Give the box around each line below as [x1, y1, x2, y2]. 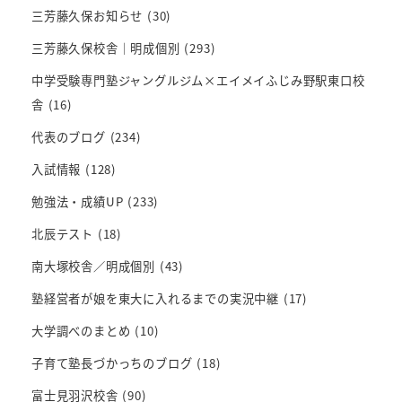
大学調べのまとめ [31, 321, 131, 339]
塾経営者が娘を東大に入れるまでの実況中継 [31, 289, 279, 307]
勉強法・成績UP [31, 192, 124, 210]
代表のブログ [31, 127, 106, 145]
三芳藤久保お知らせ [31, 6, 144, 24]
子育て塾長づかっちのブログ [31, 354, 193, 371]
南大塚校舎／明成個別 [31, 257, 156, 275]
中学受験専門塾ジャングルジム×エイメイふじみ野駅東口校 [31, 71, 365, 89]
